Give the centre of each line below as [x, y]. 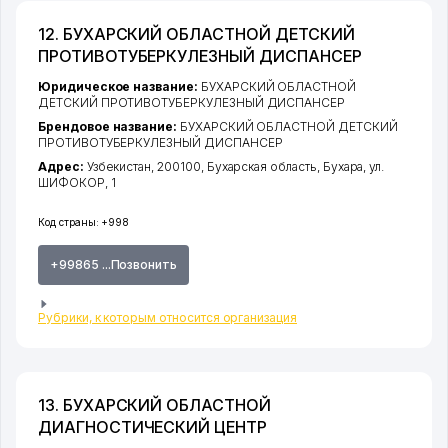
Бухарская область [261, 167]
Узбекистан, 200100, [146, 167]
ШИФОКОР [71, 183]
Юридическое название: [119, 87]
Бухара [343, 167]
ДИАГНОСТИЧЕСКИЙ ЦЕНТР [152, 426]
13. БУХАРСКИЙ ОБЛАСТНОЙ [154, 404]
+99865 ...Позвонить [114, 265]
